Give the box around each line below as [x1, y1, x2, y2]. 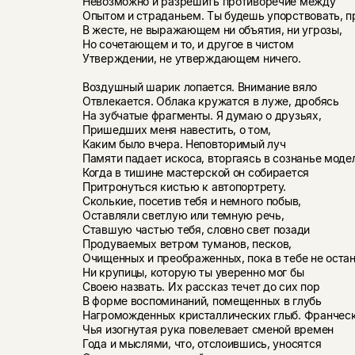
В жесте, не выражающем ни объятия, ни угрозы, [82, 22, 342, 36]
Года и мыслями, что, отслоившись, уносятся [82, 337, 322, 351]
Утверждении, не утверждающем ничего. [82, 51, 301, 65]
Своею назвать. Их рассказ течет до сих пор [82, 280, 320, 294]
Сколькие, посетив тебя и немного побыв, [82, 194, 302, 208]
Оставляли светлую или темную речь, [82, 208, 284, 223]
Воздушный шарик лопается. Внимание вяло [82, 80, 318, 94]
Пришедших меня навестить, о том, [82, 123, 272, 137]
